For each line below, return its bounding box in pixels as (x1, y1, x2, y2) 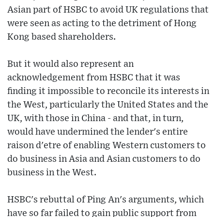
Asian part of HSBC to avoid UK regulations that (7, 5, 209, 15)
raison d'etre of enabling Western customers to (7, 141, 206, 151)
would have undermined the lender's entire (7, 127, 188, 137)
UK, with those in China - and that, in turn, (7, 114, 184, 124)
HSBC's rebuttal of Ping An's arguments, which (7, 195, 204, 205)
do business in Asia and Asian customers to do (7, 155, 201, 164)
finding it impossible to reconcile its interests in (7, 87, 209, 96)
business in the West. (7, 168, 96, 178)
